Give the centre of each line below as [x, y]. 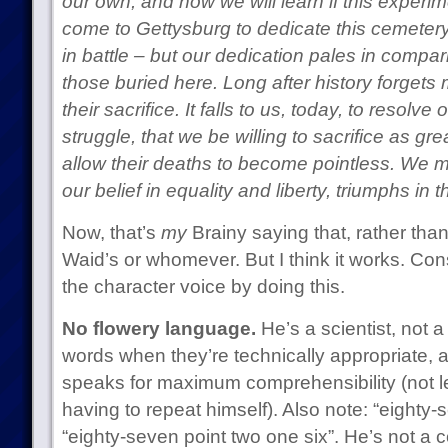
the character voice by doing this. [203, 286]
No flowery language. [158, 328]
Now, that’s [111, 232]
